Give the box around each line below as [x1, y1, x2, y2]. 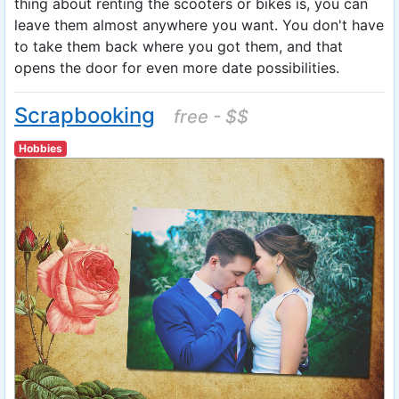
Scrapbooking [14, 102, 155, 128]
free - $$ [174, 105, 248, 127]
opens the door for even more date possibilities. [14, 58, 339, 77]
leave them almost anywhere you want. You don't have [14, 15, 384, 34]
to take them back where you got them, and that [14, 37, 343, 55]
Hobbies [18, 141, 62, 155]
